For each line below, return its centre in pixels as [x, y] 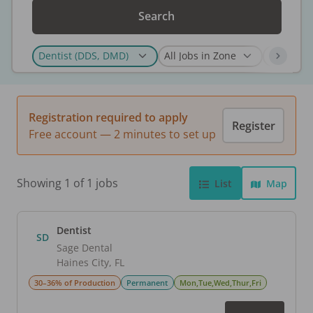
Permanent [147, 283]
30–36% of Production [75, 283]
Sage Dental [85, 248]
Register [253, 125]
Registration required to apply [108, 117]
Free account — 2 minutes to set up [122, 134]
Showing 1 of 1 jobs [67, 183]
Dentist [74, 231]
